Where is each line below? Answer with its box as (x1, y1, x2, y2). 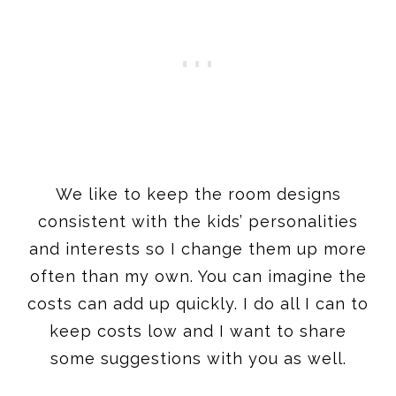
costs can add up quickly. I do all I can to (27, 293, 369, 313)
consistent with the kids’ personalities (38, 211, 358, 231)
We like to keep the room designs (55, 184, 341, 203)
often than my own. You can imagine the (29, 266, 367, 286)
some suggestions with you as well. (49, 348, 346, 368)
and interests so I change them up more (29, 239, 367, 258)
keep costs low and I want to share (49, 321, 346, 340)
